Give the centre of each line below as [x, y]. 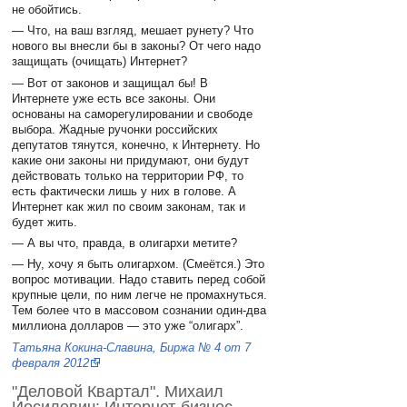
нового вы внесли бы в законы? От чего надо [137, 46]
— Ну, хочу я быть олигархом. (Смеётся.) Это [139, 264]
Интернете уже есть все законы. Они [114, 98]
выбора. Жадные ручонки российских [115, 129]
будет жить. [45, 222]
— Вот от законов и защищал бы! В [110, 83]
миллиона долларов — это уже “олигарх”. [128, 326]
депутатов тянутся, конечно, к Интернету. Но [136, 144]
